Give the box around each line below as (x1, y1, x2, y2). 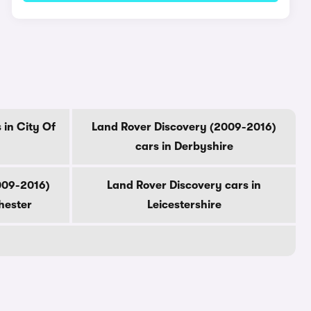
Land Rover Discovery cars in (107, 179, 261, 192)
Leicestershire (146, 199, 221, 211)
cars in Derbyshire (135, 140, 233, 153)
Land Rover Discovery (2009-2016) (92, 121, 276, 133)
